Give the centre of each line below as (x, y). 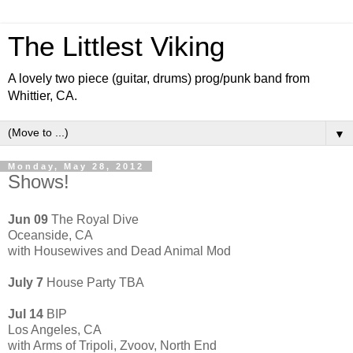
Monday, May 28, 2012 (76, 166)
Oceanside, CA (50, 235)
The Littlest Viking (116, 46)
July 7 (26, 282)
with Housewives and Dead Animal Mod (119, 251)
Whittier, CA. (43, 96)
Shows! (39, 182)
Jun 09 (28, 219)
